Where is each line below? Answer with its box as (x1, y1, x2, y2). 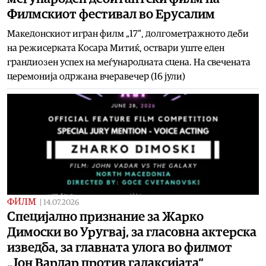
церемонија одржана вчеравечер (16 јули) (7, 71, 185, 81)
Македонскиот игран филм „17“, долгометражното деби (7, 28, 249, 39)
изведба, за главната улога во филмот (7, 240, 232, 254)
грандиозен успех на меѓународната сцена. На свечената (7, 57, 251, 67)
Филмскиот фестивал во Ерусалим (7, 7, 215, 21)
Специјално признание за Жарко (7, 210, 204, 223)
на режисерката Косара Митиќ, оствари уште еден (7, 43, 224, 53)
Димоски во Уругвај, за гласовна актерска (7, 225, 256, 239)
